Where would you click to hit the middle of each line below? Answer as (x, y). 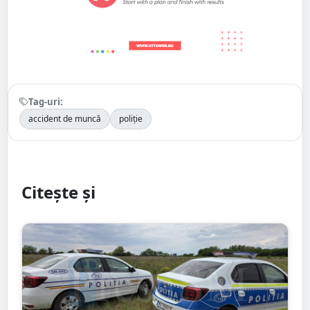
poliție (131, 118)
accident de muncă (65, 118)
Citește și (58, 192)
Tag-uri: (46, 101)
